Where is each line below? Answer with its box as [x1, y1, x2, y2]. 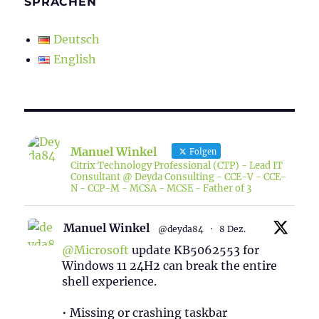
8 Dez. [219, 224, 246, 235]
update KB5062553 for [129, 243, 260, 258]
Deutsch [53, 32, 100, 47]
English [53, 52, 97, 67]
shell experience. [62, 274, 157, 289]
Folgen [187, 147, 217, 157]
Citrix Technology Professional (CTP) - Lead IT [70, 159, 283, 172]
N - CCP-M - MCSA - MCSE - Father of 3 [70, 182, 252, 195]
